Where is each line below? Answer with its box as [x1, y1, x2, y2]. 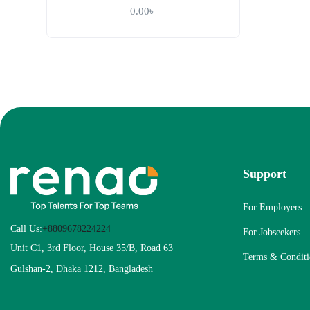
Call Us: [10, 224, 42, 235]
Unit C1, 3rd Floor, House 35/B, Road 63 [10, 243, 173, 254]
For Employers [243, 202, 302, 212]
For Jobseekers [243, 227, 300, 237]
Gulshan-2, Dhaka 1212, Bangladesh [10, 264, 153, 275]
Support [243, 167, 286, 181]
